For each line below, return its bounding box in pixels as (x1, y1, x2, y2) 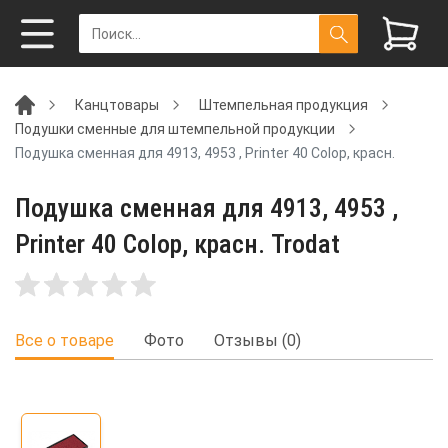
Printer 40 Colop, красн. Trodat (15, 229, 340, 259)
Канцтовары (75, 96, 159, 113)
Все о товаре (15, 331, 114, 351)
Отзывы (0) (214, 331, 301, 351)
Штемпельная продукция (199, 96, 368, 113)
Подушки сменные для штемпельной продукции (15, 120, 335, 137)
